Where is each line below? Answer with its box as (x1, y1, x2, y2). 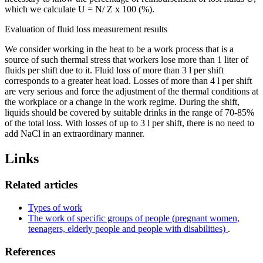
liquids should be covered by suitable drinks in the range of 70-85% (5, 107, 254, 118)
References (5, 245, 55, 258)
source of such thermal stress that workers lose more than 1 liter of (5, 55, 248, 65)
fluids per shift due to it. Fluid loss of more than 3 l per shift (5, 65, 224, 76)
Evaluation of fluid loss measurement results (5, 24, 167, 35)
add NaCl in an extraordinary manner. (5, 129, 144, 139)
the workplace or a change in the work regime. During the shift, (5, 97, 240, 107)
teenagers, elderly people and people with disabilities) (28, 223, 228, 234)
